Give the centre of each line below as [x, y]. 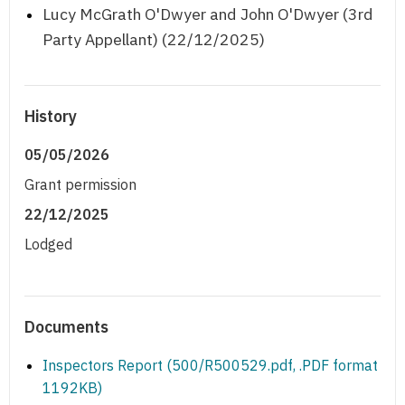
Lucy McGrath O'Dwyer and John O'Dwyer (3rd [208, 14]
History [51, 117]
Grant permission [80, 185]
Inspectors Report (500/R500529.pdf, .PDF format [210, 366]
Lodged [48, 245]
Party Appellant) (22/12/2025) [154, 40]
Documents [66, 327]
